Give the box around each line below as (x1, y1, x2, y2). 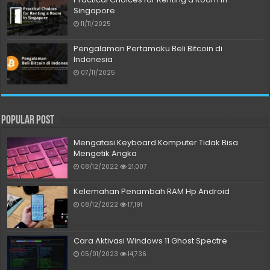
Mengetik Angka (74, 148, 137, 160)
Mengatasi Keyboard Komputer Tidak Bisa (74, 137, 239, 149)
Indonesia (74, 54, 113, 66)
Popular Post (1, 115, 55, 127)
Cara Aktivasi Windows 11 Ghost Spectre (74, 234, 228, 246)
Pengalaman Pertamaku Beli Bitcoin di (74, 43, 223, 55)
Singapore (74, 4, 116, 16)
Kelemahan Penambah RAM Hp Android (74, 186, 230, 198)
